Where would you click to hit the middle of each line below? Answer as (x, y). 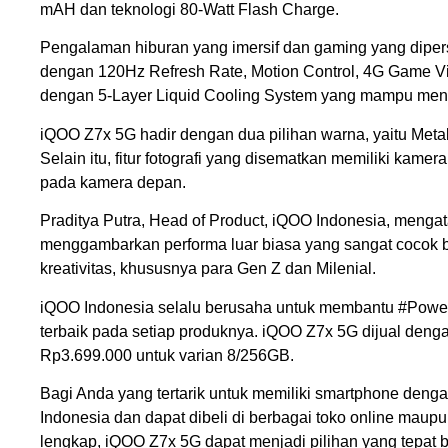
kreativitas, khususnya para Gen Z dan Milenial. (208, 269)
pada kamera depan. (113, 182)
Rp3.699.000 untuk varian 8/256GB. (167, 355)
